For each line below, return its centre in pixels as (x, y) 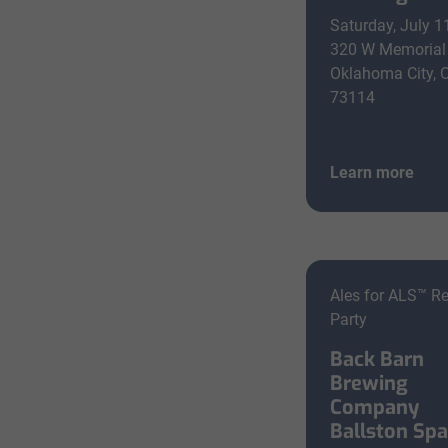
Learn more (372, 172)
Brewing (369, 383)
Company (375, 407)
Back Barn (377, 359)
